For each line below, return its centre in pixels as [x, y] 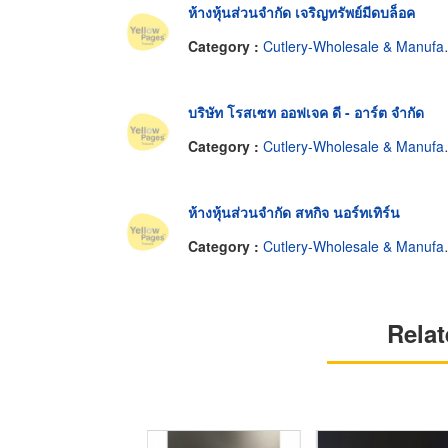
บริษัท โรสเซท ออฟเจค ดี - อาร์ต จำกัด [306, 112]
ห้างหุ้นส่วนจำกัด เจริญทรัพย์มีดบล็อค [301, 12]
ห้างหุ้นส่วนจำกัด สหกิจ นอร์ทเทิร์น [294, 212]
